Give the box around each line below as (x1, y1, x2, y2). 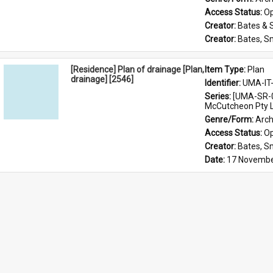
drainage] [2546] (71, 74, 133, 84)
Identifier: (205, 78, 243, 88)
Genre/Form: (205, 115, 255, 124)
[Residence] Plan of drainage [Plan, (71, 65, 204, 74)
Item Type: (205, 65, 247, 74)
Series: (205, 91, 233, 101)
